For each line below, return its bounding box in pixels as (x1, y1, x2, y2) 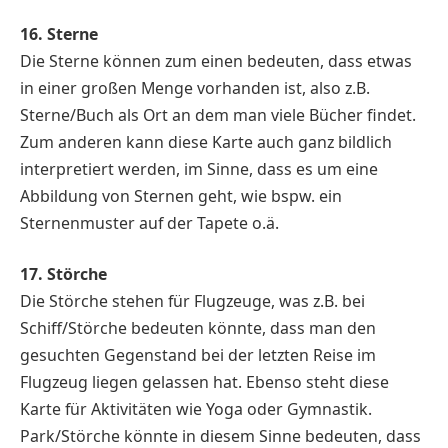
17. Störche (20, 263, 107, 286)
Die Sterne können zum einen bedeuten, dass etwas (20, 49, 412, 72)
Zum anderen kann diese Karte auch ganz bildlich (20, 130, 392, 153)
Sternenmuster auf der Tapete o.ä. (20, 211, 279, 234)
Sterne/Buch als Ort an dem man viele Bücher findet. (20, 103, 416, 126)
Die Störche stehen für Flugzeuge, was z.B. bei (20, 290, 365, 313)
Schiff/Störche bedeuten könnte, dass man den (20, 317, 376, 340)
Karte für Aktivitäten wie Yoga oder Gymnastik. (20, 398, 372, 421)
